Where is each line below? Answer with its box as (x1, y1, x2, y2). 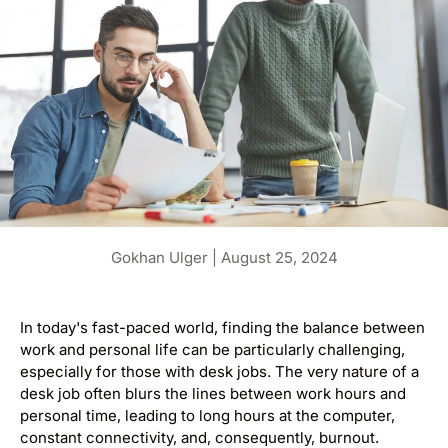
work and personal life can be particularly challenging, (20, 340, 405, 360)
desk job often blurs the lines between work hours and (20, 384, 406, 404)
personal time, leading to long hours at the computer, (20, 406, 395, 426)
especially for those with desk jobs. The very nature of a (20, 362, 419, 382)
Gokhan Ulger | (110, 248, 221, 268)
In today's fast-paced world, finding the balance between (20, 318, 425, 338)
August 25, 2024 (220, 248, 338, 268)
